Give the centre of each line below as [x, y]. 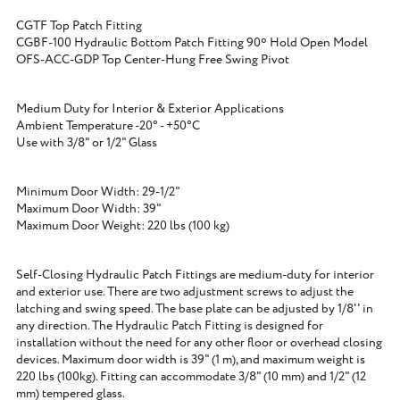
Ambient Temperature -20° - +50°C [108, 126]
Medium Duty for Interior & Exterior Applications [150, 109]
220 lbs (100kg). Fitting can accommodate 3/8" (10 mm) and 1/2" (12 [191, 377]
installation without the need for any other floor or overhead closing [199, 343]
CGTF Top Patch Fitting [79, 26]
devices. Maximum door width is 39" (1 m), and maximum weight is [191, 360]
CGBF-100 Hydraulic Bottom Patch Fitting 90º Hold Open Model [192, 43]
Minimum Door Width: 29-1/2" [98, 192]
